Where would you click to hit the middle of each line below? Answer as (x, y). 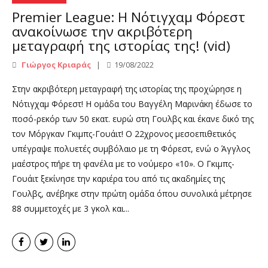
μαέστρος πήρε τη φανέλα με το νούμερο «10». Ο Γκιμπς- (123, 164)
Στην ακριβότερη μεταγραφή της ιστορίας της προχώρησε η (127, 89)
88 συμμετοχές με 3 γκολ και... (71, 209)
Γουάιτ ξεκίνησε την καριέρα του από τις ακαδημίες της (118, 179)
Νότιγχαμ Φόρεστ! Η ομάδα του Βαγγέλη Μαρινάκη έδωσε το (132, 104)
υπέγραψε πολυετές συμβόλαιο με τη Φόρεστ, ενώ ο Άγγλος (131, 149)
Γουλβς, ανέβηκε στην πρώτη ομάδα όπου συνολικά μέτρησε (132, 194)
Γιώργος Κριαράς (55, 65)
